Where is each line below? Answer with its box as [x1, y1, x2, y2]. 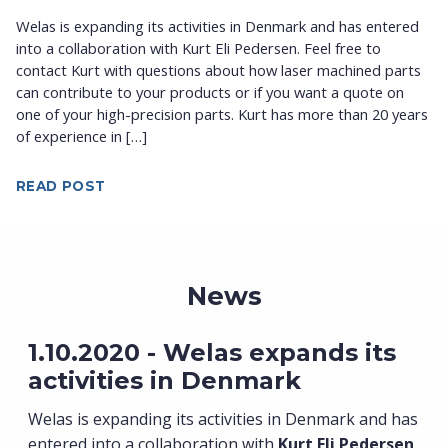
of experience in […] [16, 125, 147, 146]
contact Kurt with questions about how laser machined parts [16, 59, 421, 80]
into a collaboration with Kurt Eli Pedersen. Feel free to [16, 37, 381, 58]
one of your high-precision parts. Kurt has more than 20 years [16, 103, 428, 124]
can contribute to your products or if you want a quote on [16, 81, 404, 102]
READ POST [16, 177, 106, 194]
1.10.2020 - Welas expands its [28, 337, 396, 367]
